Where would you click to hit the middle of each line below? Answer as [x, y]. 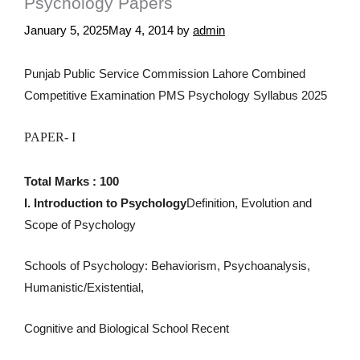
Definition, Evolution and [249, 202]
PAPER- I [50, 137]
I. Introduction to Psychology [105, 202]
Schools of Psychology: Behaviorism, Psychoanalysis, [167, 265]
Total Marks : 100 [72, 181]
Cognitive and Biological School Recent [127, 328]
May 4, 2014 [141, 30]
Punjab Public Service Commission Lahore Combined [165, 73]
